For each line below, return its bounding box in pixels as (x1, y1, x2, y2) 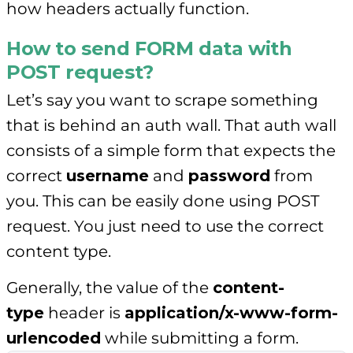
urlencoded (6, 329, 101, 348)
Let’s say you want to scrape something (6, 91, 318, 110)
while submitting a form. (101, 329, 299, 348)
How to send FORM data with (6, 37, 292, 61)
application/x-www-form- (124, 303, 338, 323)
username (66, 166, 149, 186)
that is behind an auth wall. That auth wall (6, 116, 336, 136)
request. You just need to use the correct (6, 217, 324, 236)
